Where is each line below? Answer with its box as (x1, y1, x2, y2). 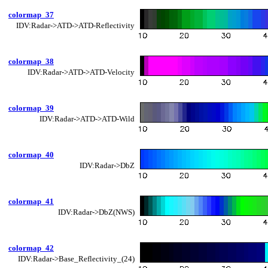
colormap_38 (8, 56, 54, 66)
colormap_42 (8, 243, 54, 252)
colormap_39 (8, 103, 54, 112)
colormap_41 (8, 196, 54, 206)
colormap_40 (8, 150, 54, 159)
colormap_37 (8, 10, 54, 19)
